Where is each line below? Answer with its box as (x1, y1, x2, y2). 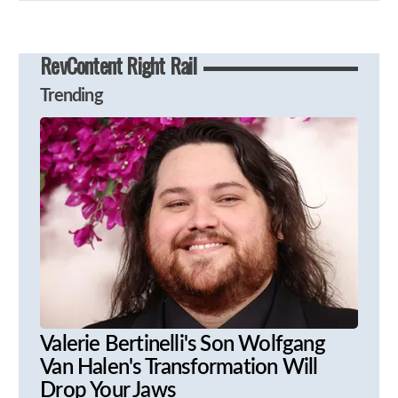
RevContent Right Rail (40, 49, 197, 82)
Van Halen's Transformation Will (40, 357, 318, 379)
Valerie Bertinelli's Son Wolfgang (40, 334, 325, 356)
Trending (40, 87, 103, 106)
